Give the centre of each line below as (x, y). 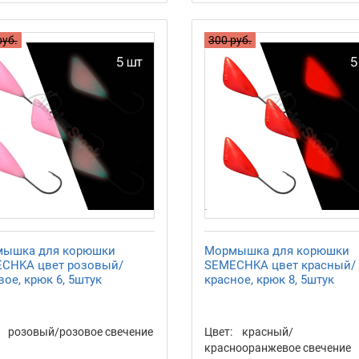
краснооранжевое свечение (277, 347)
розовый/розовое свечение (80, 331)
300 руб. (230, 40)
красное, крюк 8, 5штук (269, 279)
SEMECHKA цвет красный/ (280, 265)
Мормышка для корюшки (276, 250)
